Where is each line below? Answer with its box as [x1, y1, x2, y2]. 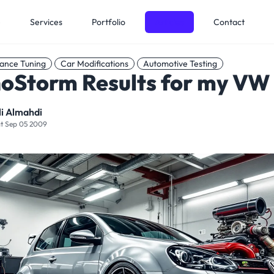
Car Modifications [61, 58, 128, 69]
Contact [213, 16, 245, 28]
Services [29, 16, 62, 28]
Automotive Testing [143, 58, 217, 69]
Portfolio [91, 16, 125, 28]
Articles [154, 16, 184, 28]
